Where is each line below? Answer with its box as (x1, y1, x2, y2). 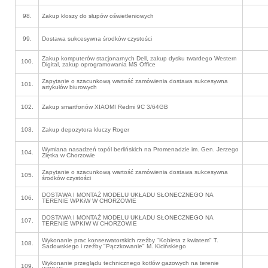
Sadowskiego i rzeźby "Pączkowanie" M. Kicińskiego (42, 243, 186, 249)
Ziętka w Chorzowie (42, 152, 95, 159)
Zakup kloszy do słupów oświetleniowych (42, 13, 154, 19)
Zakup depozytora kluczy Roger (42, 126, 129, 133)
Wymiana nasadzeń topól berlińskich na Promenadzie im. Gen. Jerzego (42, 146, 239, 153)
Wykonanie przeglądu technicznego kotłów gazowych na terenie (42, 260, 219, 266)
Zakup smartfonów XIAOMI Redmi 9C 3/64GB (42, 103, 168, 110)
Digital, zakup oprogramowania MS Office (42, 61, 156, 68)
